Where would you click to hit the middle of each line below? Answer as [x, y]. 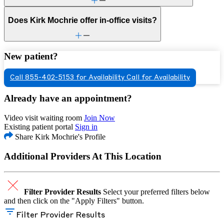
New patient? [31, 56]
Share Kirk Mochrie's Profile [59, 137]
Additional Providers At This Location [83, 156]
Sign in [86, 127]
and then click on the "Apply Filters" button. [74, 200]
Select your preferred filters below [156, 191]
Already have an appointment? [68, 98]
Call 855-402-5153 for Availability [67, 77]
